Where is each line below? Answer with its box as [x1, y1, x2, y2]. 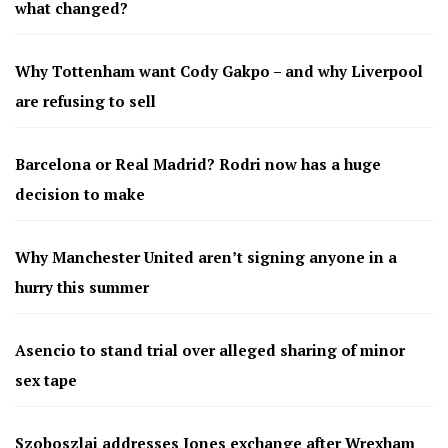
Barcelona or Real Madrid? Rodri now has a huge [15, 154, 381, 175]
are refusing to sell [15, 91, 156, 112]
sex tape [15, 370, 77, 391]
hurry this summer [15, 277, 149, 298]
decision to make [15, 184, 145, 205]
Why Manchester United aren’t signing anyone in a [15, 247, 397, 268]
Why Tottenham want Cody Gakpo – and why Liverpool [15, 61, 423, 82]
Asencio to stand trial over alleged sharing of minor [15, 340, 405, 361]
